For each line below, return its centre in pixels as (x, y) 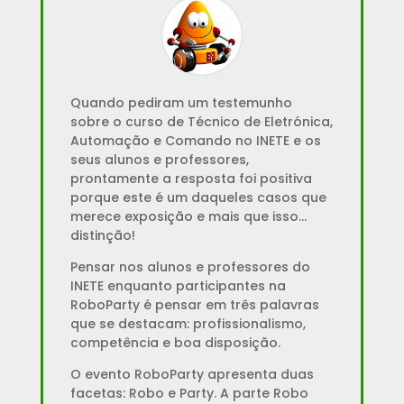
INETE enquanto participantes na (178, 285)
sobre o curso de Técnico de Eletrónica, (201, 121)
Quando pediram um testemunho (181, 102)
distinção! (102, 235)
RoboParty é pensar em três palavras (194, 304)
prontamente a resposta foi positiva (191, 178)
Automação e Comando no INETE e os (195, 140)
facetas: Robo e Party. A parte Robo (189, 393)
